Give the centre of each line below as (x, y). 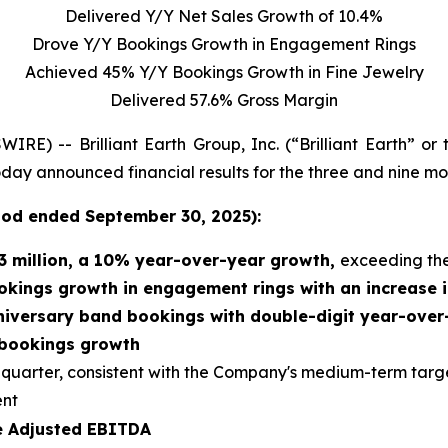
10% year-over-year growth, (217, 260)
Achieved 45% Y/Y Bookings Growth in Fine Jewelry (224, 72)
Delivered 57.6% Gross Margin (224, 100)
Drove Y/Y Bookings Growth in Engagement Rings (224, 44)
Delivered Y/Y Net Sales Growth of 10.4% (224, 16)
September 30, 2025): (173, 216)
